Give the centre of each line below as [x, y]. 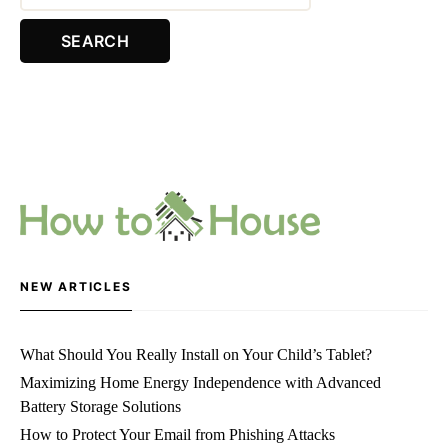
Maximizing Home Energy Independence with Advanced [200, 383]
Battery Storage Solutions [100, 407]
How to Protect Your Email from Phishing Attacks [177, 435]
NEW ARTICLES [76, 287]
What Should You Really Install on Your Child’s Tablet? [196, 355]
